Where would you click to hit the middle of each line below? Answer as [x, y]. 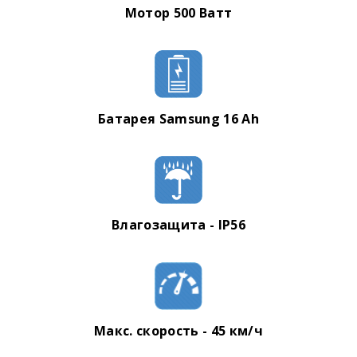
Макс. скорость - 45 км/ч [178, 330]
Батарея [129, 118]
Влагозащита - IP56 [178, 224]
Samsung [191, 118]
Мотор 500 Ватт [178, 12]
